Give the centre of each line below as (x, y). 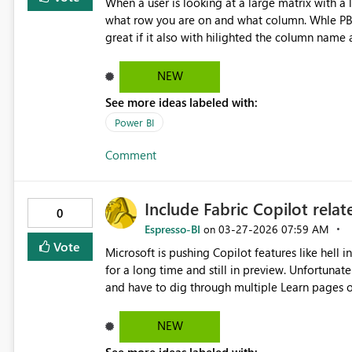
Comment (130, 155)
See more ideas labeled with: (181, 103)
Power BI (134, 123)
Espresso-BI (172, 229)
